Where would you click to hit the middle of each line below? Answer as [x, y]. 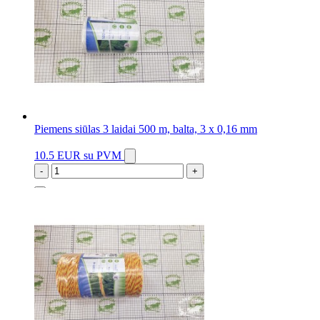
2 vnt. [47, 198]
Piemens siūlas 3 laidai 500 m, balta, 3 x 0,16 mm [146, 129]
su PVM [102, 156]
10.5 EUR [59, 156]
